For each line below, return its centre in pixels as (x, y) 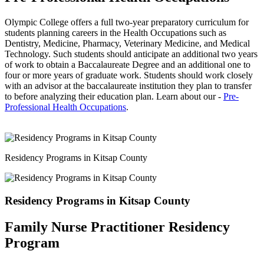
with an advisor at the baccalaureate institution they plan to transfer (128, 86)
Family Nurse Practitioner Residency (117, 227)
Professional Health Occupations (65, 107)
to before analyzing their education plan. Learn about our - (114, 97)
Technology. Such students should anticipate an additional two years (131, 54)
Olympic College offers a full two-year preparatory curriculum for (127, 22)
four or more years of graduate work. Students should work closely (129, 75)
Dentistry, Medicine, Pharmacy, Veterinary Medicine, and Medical (127, 44)
